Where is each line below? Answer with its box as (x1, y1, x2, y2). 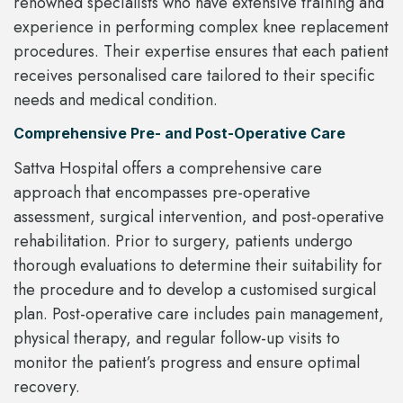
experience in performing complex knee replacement (13, 14, 389, 39)
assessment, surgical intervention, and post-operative (13, 205, 384, 229)
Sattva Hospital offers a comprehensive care (13, 157, 322, 181)
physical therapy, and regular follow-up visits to (13, 327, 340, 351)
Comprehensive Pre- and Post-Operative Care (13, 124, 345, 143)
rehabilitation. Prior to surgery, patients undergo (13, 229, 353, 254)
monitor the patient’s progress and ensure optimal (13, 351, 360, 375)
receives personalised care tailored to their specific (13, 63, 375, 87)
